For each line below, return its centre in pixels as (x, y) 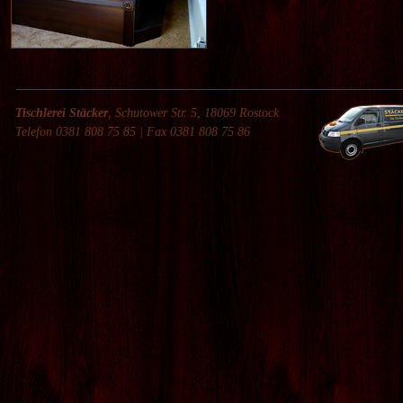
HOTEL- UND (56, 67)
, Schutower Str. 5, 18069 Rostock (194, 112)
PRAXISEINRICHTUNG (83, 81)
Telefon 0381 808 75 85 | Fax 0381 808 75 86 (133, 131)
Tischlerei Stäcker (62, 112)
